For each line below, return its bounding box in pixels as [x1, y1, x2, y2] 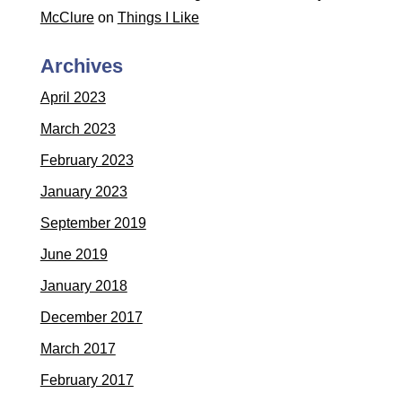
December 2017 [39, 310, 143, 325]
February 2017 [39, 372, 134, 388]
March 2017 [39, 341, 116, 356]
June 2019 [39, 247, 108, 262]
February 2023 [39, 153, 134, 168]
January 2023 [39, 184, 127, 199]
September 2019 [39, 215, 146, 231]
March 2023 [39, 121, 116, 136]
